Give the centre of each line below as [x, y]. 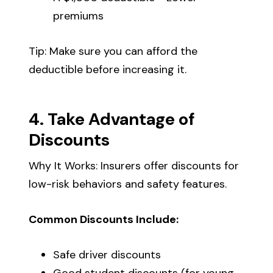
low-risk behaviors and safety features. [128, 184]
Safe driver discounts [107, 254]
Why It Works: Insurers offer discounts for [134, 165]
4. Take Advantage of [112, 119]
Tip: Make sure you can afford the [113, 51]
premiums [79, 16]
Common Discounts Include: [104, 219]
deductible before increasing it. [108, 69]
